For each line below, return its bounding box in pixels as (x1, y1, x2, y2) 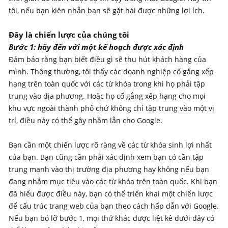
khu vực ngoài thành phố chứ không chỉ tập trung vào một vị (9, 103, 214, 113)
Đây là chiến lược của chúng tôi (9, 29, 129, 40)
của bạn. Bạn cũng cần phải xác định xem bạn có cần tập (9, 152, 204, 162)
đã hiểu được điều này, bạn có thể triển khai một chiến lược (9, 188, 213, 198)
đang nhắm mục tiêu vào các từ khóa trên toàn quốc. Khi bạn (9, 176, 217, 186)
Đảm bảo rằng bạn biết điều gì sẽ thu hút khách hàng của (9, 54, 206, 64)
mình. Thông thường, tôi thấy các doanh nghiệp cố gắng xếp (9, 66, 214, 76)
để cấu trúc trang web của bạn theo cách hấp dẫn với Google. (9, 201, 219, 211)
